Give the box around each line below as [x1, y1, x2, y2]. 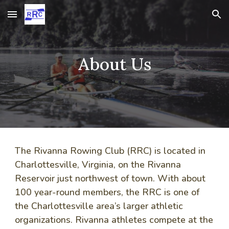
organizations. [15, 214, 76, 226]
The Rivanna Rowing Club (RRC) [15, 145, 152, 157]
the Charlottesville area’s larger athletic [15, 200, 184, 212]
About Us [78, 53, 151, 75]
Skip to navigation [157, 14, 221, 24]
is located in [152, 145, 206, 157]
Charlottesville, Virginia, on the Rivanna [15, 158, 181, 171]
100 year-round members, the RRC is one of [15, 186, 200, 198]
